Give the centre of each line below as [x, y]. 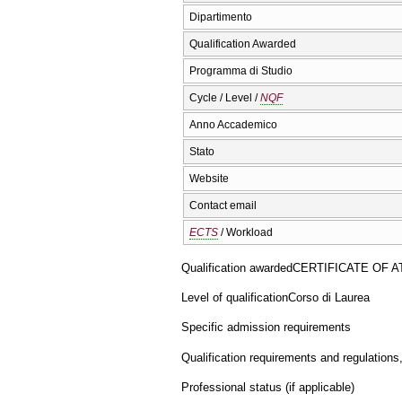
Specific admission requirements [266, 328]
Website [209, 179]
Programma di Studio [241, 71]
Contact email [223, 206]
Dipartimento [221, 17]
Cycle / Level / [225, 98]
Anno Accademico [233, 125]
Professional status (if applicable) [268, 388]
